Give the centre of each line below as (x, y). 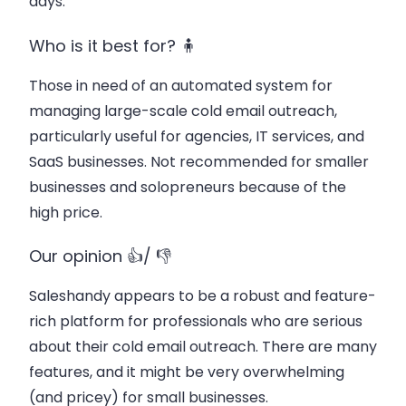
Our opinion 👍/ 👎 (100, 256)
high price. (66, 212)
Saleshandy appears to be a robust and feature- (203, 296)
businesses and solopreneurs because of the (188, 187)
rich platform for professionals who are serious (196, 322)
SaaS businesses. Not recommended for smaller (199, 161)
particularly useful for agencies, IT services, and (197, 136)
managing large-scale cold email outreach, (183, 111)
